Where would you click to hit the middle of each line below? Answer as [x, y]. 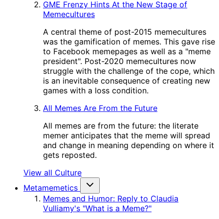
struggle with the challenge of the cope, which [129, 71]
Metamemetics [51, 188]
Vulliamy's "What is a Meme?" [97, 208]
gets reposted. [70, 155]
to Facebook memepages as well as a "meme [127, 51]
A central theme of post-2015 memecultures [125, 32]
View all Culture [53, 173]
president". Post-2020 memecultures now [120, 61]
